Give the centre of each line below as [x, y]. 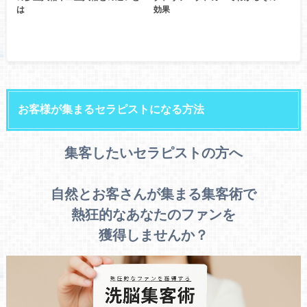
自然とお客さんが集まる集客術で [153, 193]
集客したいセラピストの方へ [153, 152]
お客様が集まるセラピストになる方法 [111, 110]
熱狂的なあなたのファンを [153, 213]
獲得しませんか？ [153, 234]
